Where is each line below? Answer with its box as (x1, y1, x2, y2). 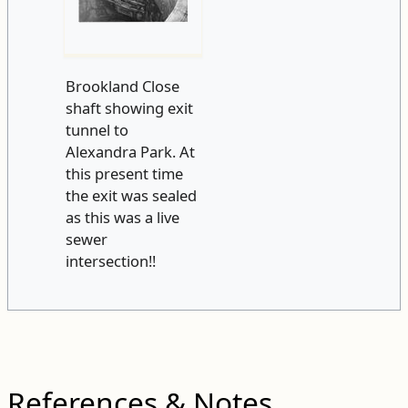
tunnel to (65, 119, 128, 141)
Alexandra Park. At (65, 141, 195, 163)
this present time (65, 163, 183, 185)
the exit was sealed (65, 185, 197, 207)
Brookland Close (65, 76, 179, 97)
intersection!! (65, 250, 156, 272)
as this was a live (65, 207, 179, 229)
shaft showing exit (65, 97, 193, 119)
